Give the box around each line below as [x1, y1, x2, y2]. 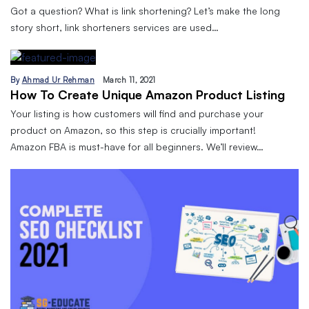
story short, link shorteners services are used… [10, 21, 219, 34]
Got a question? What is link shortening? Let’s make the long [10, 5, 280, 17]
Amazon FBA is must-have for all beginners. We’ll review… [10, 141, 263, 153]
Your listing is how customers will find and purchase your [10, 108, 263, 120]
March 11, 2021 [102, 75, 156, 86]
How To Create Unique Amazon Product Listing [10, 87, 285, 103]
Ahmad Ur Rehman [21, 75, 94, 86]
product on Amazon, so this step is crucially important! [10, 124, 256, 137]
